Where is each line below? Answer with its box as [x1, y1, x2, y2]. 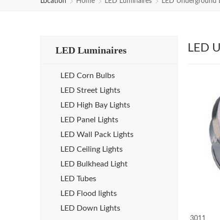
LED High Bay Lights [60, 101, 130, 109]
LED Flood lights [60, 190, 117, 197]
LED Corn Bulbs [60, 72, 115, 80]
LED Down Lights [60, 204, 120, 212]
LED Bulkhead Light [60, 160, 128, 168]
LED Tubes [60, 175, 96, 183]
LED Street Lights [60, 86, 120, 94]
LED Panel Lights [60, 116, 118, 124]
